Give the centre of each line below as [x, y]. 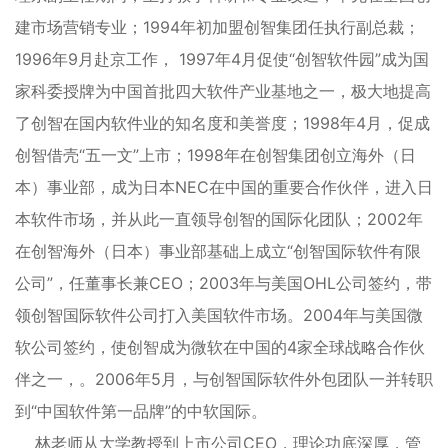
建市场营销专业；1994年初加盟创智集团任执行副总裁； [217, 27]
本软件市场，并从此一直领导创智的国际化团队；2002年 [219, 219]
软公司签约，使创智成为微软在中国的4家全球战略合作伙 [220, 347]
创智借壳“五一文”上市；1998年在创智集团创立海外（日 [215, 155]
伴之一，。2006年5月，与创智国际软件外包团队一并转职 [224, 379]
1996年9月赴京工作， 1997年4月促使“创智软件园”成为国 [222, 59]
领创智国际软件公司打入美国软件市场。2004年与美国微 [219, 315]
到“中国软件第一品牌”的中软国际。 [141, 411]
